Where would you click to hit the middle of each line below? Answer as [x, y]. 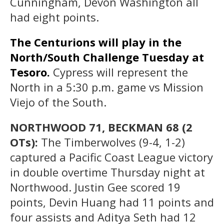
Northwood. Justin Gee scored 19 [95, 187]
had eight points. [54, 17]
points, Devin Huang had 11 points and [112, 202]
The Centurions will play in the [96, 42]
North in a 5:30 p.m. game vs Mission [107, 87]
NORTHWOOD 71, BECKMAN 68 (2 [101, 127]
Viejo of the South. [58, 102]
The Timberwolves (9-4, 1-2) [113, 142]
